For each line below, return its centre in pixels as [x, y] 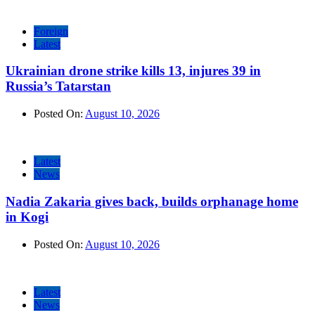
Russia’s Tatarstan [58, 86]
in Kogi [27, 217]
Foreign [51, 31]
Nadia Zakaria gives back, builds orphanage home [152, 201]
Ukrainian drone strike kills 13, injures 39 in [133, 71]
